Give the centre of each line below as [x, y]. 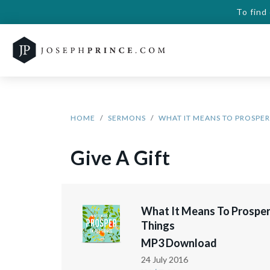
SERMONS [127, 118]
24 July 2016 [165, 259]
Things [158, 225]
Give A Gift [121, 158]
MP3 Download [179, 243]
